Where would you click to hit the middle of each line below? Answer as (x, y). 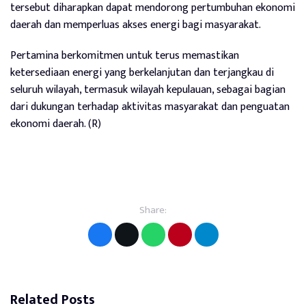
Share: (153, 210)
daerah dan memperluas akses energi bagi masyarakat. (136, 25)
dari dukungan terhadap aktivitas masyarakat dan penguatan (150, 107)
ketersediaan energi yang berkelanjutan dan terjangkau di (142, 72)
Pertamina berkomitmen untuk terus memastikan (125, 55)
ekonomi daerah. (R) (56, 124)
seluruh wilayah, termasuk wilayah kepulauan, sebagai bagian (148, 89)
